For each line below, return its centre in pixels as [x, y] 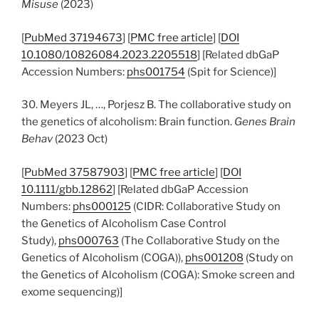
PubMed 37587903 [74, 172]
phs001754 [156, 72]
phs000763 [89, 240]
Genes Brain [265, 122]
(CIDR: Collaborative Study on [206, 206]
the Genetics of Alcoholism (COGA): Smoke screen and [158, 274]
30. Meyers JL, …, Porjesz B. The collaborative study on [156, 105]
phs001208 [214, 257]
